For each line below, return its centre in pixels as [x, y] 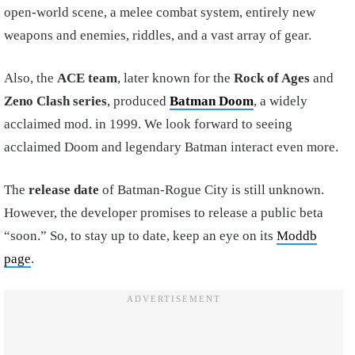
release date [64, 189]
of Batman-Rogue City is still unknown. [212, 189]
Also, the [31, 78]
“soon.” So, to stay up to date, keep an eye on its [140, 235]
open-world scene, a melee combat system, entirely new [160, 12]
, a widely [281, 101]
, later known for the [176, 78]
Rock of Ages [272, 78]
